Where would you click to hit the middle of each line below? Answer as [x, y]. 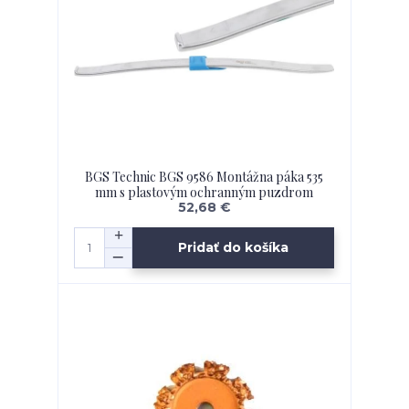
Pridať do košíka [234, 248]
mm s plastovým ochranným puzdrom [204, 192]
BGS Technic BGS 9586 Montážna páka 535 [204, 176]
